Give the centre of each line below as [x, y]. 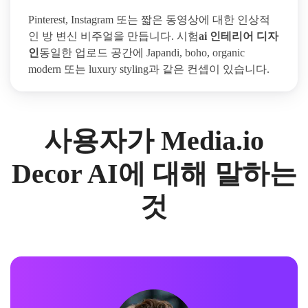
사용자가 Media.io [154, 140]
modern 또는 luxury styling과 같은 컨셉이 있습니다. [149, 69]
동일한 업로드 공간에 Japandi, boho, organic [142, 52]
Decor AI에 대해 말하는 [154, 173]
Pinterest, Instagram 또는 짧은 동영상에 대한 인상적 [149, 19]
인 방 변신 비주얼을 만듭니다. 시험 [113, 36]
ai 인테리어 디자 [239, 36]
